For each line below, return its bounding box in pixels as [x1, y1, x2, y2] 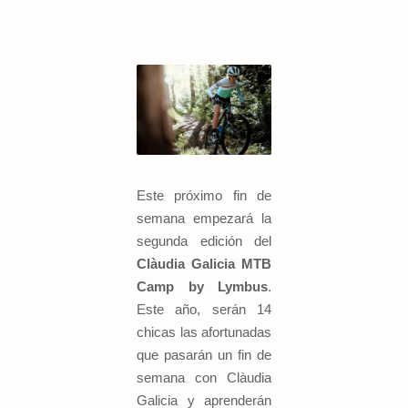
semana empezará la [137, 209, 271, 226]
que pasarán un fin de [137, 346, 271, 362]
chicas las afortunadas [137, 323, 271, 340]
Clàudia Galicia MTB [137, 255, 271, 271]
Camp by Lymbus [137, 278, 268, 294]
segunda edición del [137, 232, 271, 249]
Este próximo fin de [137, 187, 271, 203]
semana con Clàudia [137, 369, 271, 385]
